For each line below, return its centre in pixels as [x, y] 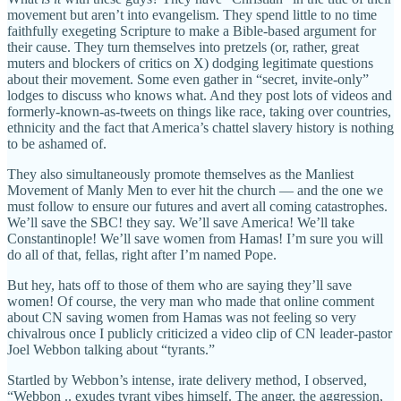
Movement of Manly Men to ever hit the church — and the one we [195, 190]
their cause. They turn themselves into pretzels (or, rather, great [183, 47]
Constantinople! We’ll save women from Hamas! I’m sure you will [195, 238]
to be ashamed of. [57, 143]
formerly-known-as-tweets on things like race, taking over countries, [199, 111]
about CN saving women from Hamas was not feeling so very [182, 317]
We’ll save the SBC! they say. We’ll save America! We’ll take [181, 222]
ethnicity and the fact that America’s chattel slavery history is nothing [200, 127]
